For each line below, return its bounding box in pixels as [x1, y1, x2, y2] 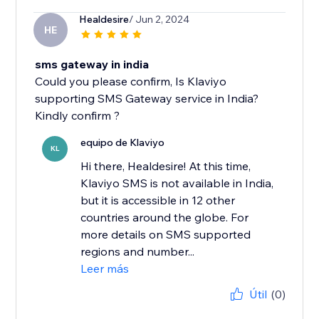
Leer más [80, 261, 130, 276]
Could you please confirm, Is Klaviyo [35, 74, 227, 89]
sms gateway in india [35, 57, 150, 72]
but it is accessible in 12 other [80, 193, 236, 208]
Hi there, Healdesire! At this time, [80, 159, 251, 174]
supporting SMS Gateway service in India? [35, 91, 259, 106]
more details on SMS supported [80, 227, 251, 242]
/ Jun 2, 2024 [129, 13, 190, 26]
